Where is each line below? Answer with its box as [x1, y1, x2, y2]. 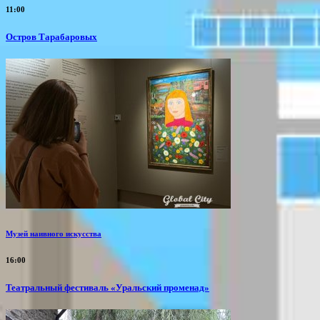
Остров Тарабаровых [6, 31, 97, 42]
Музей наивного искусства [6, 229, 101, 238]
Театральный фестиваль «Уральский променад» [6, 281, 209, 293]
